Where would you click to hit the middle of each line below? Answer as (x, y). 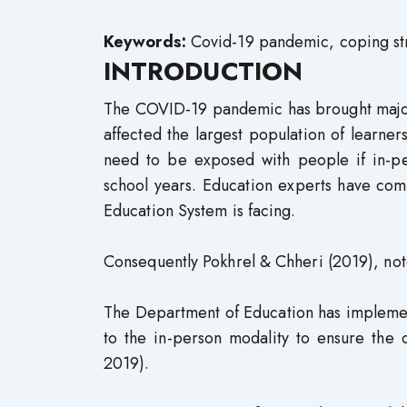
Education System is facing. (200, 211)
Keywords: (145, 42)
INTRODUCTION (203, 71)
